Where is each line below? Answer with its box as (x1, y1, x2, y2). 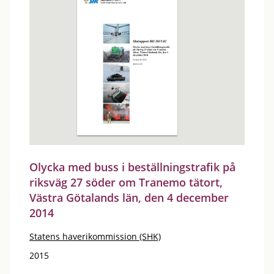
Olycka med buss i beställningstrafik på (29, 160, 235, 174)
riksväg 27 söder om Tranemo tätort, (29, 175, 223, 190)
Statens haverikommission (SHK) (29, 231, 161, 242)
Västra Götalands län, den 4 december (29, 190, 229, 205)
